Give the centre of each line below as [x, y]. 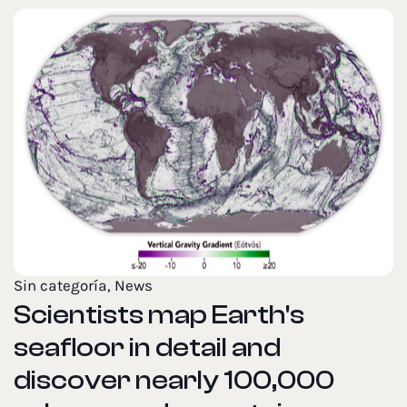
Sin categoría [60, 286]
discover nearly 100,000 [174, 381]
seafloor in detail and [147, 348]
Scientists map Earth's [159, 315]
